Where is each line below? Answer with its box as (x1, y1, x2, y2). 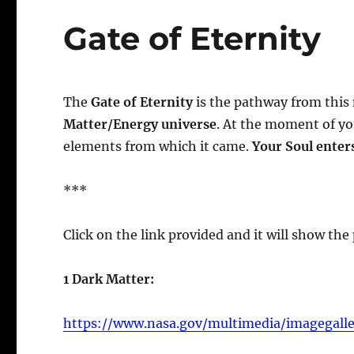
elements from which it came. (63, 137, 253, 154)
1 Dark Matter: (63, 270, 155, 287)
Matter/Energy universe (63, 115, 217, 132)
